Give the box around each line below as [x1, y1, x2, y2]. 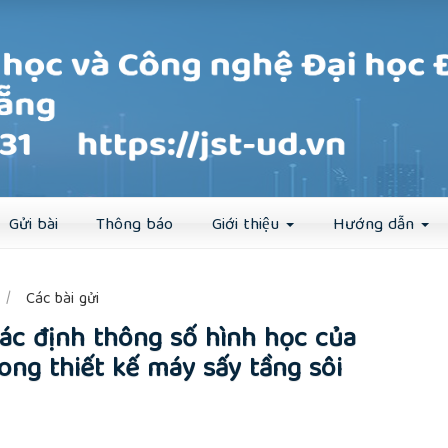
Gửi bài [8, 211, 58, 240]
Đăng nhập [186, 141, 258, 169]
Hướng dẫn [332, 211, 419, 240]
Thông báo [96, 211, 174, 240]
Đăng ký [89, 141, 144, 169]
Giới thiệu [211, 211, 284, 240]
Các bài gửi [21, 286, 99, 313]
